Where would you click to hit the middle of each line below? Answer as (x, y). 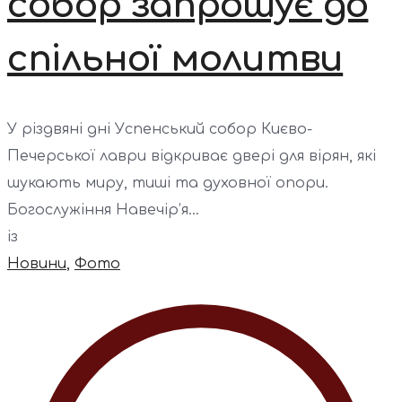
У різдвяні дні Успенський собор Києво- (160, 129)
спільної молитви (175, 59)
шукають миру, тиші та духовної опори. (168, 183)
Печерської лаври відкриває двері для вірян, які (192, 156)
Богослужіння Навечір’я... (103, 210)
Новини (37, 263)
